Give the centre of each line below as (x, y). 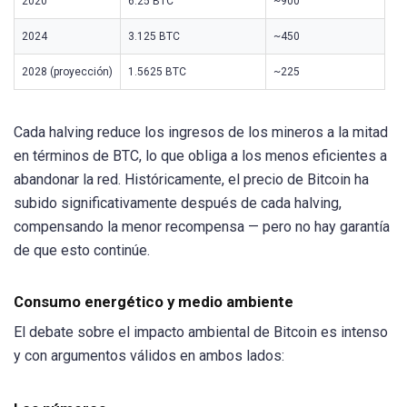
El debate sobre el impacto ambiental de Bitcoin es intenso (201, 333)
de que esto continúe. (82, 251)
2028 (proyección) (67, 71)
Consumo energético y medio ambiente (154, 302)
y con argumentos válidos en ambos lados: (149, 356)
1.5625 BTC (157, 71)
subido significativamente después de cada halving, (178, 203)
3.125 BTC (154, 36)
